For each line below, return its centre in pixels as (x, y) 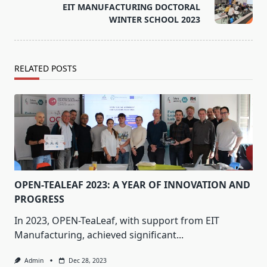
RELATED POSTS (46, 69)
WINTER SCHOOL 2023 (155, 20)
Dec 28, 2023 (87, 261)
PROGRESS (39, 199)
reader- (30, 9)
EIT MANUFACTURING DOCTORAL (131, 7)
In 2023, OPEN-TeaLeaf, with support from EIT (117, 221)
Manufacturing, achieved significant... (99, 235)
